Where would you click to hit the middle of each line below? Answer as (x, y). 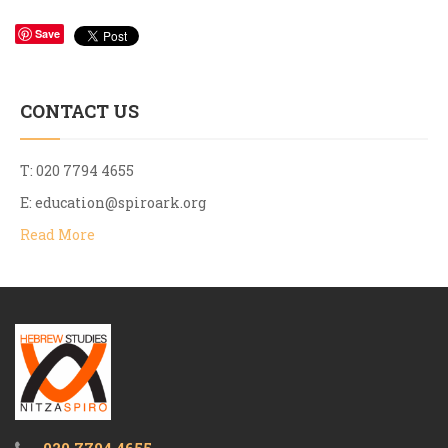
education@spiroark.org (120, 202)
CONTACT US (79, 111)
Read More (57, 234)
